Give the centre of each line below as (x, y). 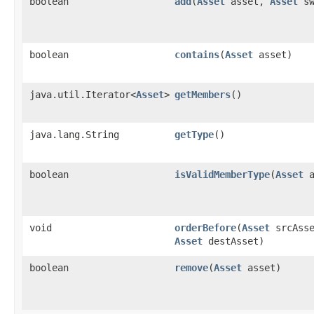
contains (197, 55)
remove (191, 268)
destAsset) (233, 241)
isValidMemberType (222, 175)
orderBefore (205, 228)
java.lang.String (74, 135)
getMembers (203, 95)
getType (194, 135)
